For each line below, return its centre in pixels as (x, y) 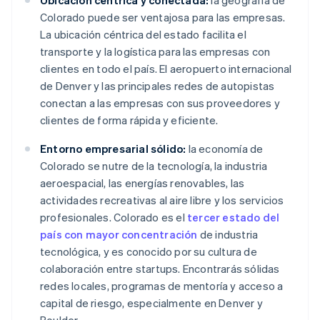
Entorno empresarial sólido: (113, 149)
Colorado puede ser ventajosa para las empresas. (163, 17)
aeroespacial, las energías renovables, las (142, 183)
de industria (228, 235)
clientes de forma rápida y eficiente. (129, 120)
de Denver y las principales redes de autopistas (157, 86)
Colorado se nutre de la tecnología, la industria (154, 166)
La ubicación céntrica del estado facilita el (143, 35)
